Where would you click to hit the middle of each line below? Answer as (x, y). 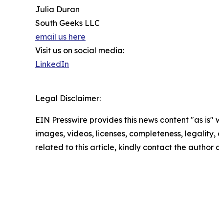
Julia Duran (57, 9)
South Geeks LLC (67, 23)
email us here (60, 36)
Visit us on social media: (80, 50)
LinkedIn (52, 64)
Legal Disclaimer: (68, 98)
